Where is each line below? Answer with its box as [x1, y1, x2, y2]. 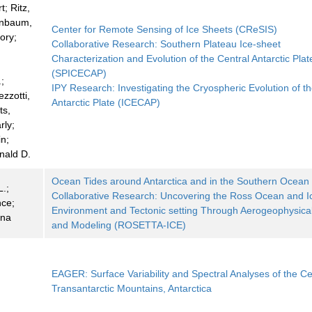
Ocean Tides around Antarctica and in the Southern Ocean [52, 175, 310, 187]
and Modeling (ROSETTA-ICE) [52, 219, 187, 231]
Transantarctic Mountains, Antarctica [52, 283, 212, 295]
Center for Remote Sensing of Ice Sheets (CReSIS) [52, 24, 278, 36]
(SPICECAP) [52, 68, 107, 79]
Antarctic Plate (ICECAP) [52, 97, 161, 109]
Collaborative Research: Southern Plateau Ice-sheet [52, 38, 281, 50]
